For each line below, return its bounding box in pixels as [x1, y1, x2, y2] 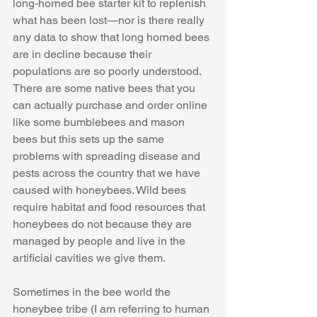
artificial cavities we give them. [13, 251, 168, 265]
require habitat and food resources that [13, 200, 208, 214]
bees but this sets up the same [13, 132, 167, 146]
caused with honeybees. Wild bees [13, 183, 189, 197]
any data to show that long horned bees [13, 30, 212, 45]
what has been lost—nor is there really [13, 13, 207, 28]
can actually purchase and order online [13, 98, 210, 113]
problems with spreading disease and [13, 149, 203, 163]
